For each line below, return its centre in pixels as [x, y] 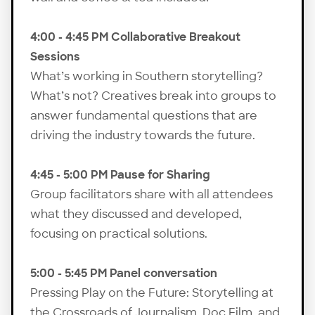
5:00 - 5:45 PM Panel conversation [124, 273]
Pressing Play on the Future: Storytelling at [152, 292]
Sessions [55, 56]
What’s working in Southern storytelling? [147, 76]
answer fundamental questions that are [144, 115]
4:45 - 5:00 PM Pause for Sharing [120, 174]
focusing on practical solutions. [119, 233]
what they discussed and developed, [136, 214]
